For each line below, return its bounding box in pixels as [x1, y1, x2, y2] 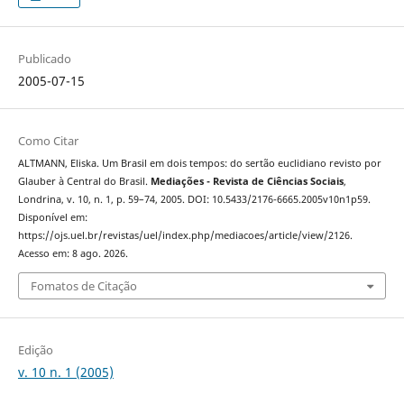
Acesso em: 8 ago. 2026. [17, 247, 128, 261]
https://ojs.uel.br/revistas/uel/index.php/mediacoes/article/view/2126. [17, 229, 353, 243]
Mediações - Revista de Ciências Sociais [150, 175, 344, 188]
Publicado [17, 50, 71, 68]
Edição [17, 342, 53, 358]
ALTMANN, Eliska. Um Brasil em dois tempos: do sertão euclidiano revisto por [17, 157, 381, 170]
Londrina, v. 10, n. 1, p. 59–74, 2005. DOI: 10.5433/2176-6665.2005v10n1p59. [17, 193, 371, 207]
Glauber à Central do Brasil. [17, 175, 151, 188]
